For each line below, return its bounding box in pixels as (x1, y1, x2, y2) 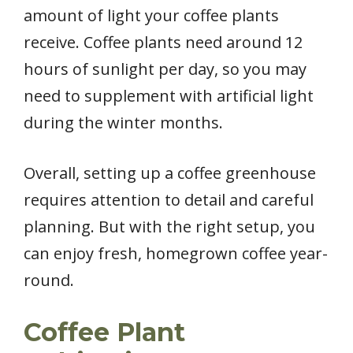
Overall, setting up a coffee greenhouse (24, 162, 316, 184)
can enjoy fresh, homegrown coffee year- (24, 243, 328, 265)
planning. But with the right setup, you (24, 216, 315, 238)
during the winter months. (24, 112, 223, 134)
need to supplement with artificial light (24, 85, 314, 107)
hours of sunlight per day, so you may (24, 58, 307, 80)
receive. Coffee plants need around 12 (24, 32, 303, 54)
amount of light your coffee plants (24, 5, 279, 27)
